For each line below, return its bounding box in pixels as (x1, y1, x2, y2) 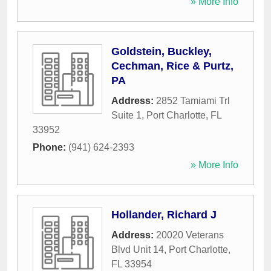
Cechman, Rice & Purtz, (111, 60, 233, 73)
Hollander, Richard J (111, 209, 217, 221)
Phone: (33, 142, 68, 153)
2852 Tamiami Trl (156, 96, 230, 106)
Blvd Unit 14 (111, 244, 164, 255)
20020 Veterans (156, 230, 224, 241)
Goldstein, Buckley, (111, 45, 212, 58)
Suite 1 (111, 110, 142, 121)
